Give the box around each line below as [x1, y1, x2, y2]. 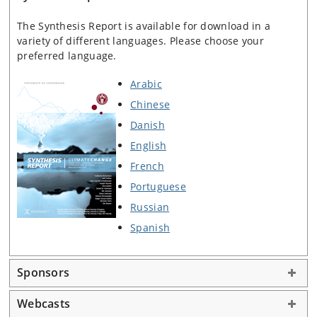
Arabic [130, 77, 162, 91]
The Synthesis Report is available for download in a [17, 19, 271, 33]
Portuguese [130, 180, 186, 193]
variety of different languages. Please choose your [17, 34, 264, 47]
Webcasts [17, 295, 70, 311]
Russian [130, 200, 170, 214]
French [130, 159, 164, 173]
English [130, 139, 167, 152]
